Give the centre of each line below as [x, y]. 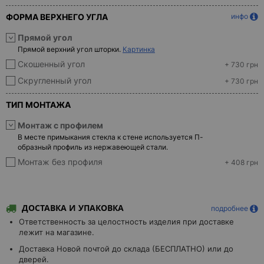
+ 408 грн [241, 163]
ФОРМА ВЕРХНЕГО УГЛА [57, 17]
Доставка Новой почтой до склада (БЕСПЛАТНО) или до [126, 249]
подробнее [230, 208]
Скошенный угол [51, 64]
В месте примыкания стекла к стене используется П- [110, 137]
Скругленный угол [55, 80]
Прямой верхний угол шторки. [70, 49]
